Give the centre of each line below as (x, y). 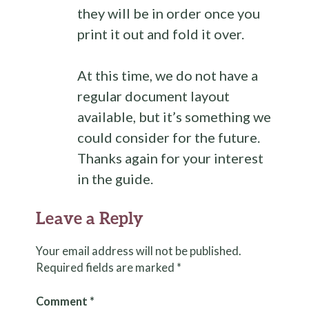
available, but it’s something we (175, 117)
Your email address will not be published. (139, 251)
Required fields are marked (107, 268)
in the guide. (116, 179)
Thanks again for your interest (171, 158)
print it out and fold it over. (161, 34)
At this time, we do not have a (168, 75)
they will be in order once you (169, 13)
